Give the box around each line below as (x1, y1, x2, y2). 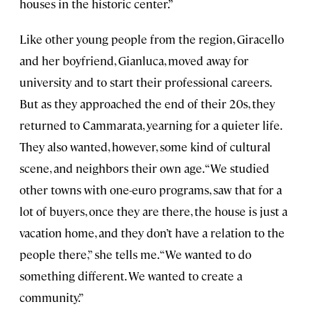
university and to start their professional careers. (19, 74, 271, 90)
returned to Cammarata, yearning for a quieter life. (19, 117, 281, 133)
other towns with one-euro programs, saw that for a (19, 182, 282, 198)
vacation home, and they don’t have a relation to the (19, 225, 285, 241)
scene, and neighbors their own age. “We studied (19, 160, 269, 176)
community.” (19, 289, 84, 305)
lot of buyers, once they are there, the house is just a (19, 203, 287, 219)
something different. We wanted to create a (19, 268, 242, 284)
